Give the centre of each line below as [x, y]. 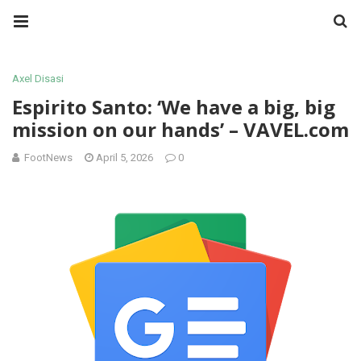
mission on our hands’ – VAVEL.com [180, 129]
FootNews [48, 158]
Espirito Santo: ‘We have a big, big [174, 107]
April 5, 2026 [124, 158]
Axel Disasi [38, 79]
